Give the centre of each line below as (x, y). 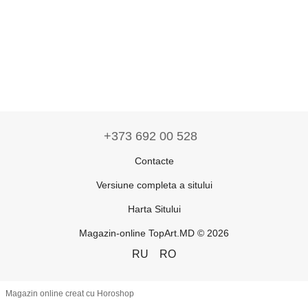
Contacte (154, 161)
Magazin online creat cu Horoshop (70, 294)
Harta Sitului (154, 209)
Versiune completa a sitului (154, 185)
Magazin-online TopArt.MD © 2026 (154, 233)
